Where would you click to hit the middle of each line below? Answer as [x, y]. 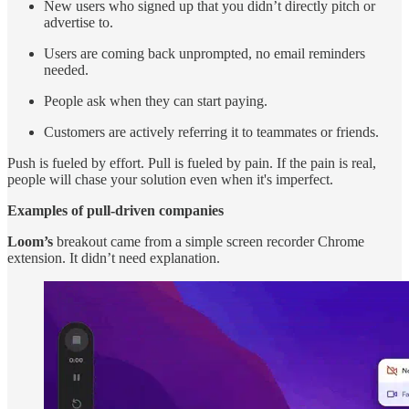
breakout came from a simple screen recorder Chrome [209, 242]
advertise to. [79, 23]
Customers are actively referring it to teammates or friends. [211, 132]
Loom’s [30, 242]
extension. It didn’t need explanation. [114, 258]
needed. [66, 70]
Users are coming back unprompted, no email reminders [204, 54]
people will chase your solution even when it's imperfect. [170, 180]
